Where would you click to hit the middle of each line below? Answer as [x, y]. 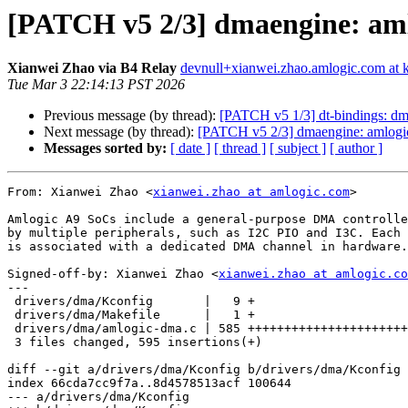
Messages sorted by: [105, 148]
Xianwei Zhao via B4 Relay [92, 68]
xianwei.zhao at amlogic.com [251, 192]
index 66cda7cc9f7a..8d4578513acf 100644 [149, 383]
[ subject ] [298, 148]
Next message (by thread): [121, 132]
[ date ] [190, 148]
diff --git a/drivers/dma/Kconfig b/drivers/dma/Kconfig [204, 370]
